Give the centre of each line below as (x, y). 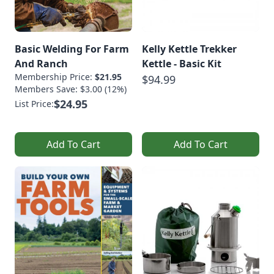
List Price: (34, 103)
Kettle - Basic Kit (182, 63)
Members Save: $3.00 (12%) (71, 89)
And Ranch (41, 63)
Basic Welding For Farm (72, 49)
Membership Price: (55, 76)
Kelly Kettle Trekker (189, 49)
